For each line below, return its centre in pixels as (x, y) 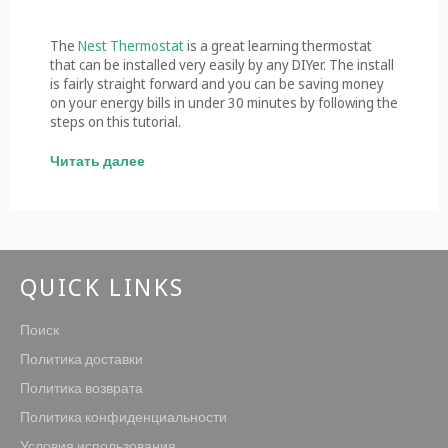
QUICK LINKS (102, 286)
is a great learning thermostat (278, 45)
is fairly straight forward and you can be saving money (217, 83)
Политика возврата (81, 387)
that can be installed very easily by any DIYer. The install (222, 64)
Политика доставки (81, 358)
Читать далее (97, 160)
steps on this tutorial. (115, 121)
